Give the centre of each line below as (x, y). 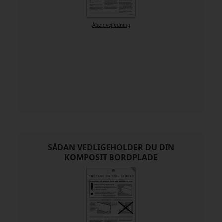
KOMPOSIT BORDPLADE (111, 157)
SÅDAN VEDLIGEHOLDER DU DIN (111, 147)
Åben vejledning (111, 25)
